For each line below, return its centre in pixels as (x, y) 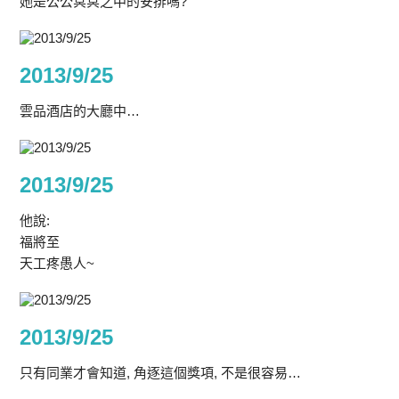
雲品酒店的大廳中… (80, 111)
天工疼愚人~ (57, 263)
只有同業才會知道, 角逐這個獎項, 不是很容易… (161, 373)
